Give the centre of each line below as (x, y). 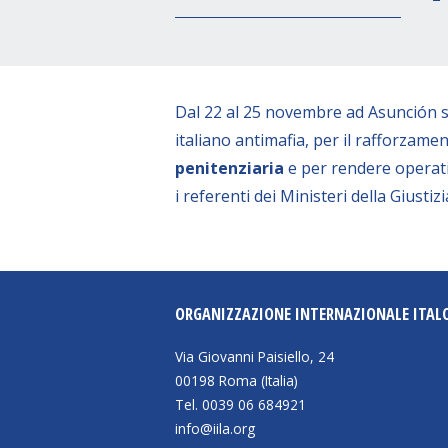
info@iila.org (215, 428)
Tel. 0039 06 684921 (240, 404)
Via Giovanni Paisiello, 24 (254, 356)
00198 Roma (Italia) (236, 380)
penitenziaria (229, 168)
